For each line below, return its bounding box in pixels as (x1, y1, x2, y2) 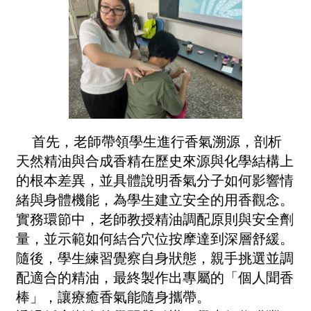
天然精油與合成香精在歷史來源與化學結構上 (16, 153, 294, 169)
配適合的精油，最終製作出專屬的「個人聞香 (16, 269, 294, 285)
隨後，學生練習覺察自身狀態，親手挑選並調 (16, 250, 294, 266)
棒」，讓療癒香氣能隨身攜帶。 (16, 289, 210, 305)
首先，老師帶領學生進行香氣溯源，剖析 (25, 133, 282, 149)
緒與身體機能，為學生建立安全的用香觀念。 (16, 192, 294, 208)
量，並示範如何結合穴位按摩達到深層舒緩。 (16, 230, 294, 246)
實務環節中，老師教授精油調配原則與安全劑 (16, 211, 294, 227)
